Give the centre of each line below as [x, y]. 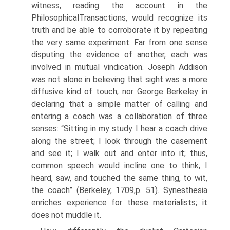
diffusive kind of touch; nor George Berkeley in [119, 92]
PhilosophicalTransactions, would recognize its [119, 18]
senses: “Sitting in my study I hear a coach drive [119, 129]
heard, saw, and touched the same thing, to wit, [119, 178]
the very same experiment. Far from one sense [119, 42]
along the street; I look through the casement [119, 141]
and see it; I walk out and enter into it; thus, [119, 153]
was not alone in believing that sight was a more [119, 79]
